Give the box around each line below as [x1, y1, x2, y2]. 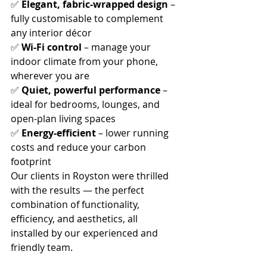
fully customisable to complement [11, 12, 166, 25]
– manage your [82, 41, 153, 54]
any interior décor [11, 26, 92, 39]
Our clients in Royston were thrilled [11, 169, 171, 182]
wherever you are [11, 69, 89, 82]
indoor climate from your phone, [11, 55, 160, 68]
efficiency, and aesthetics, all [11, 212, 140, 225]
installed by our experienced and [11, 226, 160, 240]
